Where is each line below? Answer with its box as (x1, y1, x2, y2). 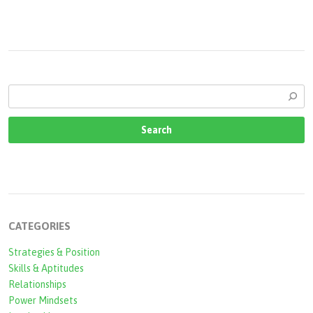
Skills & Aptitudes (8, 263, 84, 275)
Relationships (8, 279, 66, 291)
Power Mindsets (8, 295, 78, 307)
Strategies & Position (8, 247, 100, 259)
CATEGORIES (8, 220, 71, 233)
